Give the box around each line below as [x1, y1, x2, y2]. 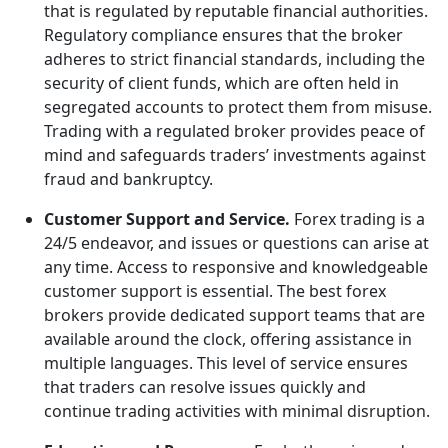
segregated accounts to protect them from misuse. [44, 96, 432, 118]
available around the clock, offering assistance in [44, 328, 412, 350]
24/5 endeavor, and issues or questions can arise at [44, 232, 429, 254]
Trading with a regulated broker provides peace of [44, 120, 425, 142]
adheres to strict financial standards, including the [44, 48, 425, 70]
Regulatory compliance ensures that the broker [44, 24, 403, 46]
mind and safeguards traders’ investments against [44, 144, 426, 166]
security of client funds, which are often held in [44, 72, 399, 94]
